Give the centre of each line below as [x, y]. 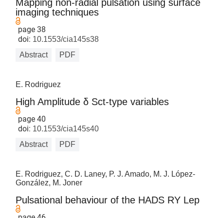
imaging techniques [57, 12]
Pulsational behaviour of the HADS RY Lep [108, 200]
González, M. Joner [49, 183]
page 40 [32, 119]
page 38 [32, 29]
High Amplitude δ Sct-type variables [92, 102]
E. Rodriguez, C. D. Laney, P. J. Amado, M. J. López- [106, 174]
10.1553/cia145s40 [65, 129]
